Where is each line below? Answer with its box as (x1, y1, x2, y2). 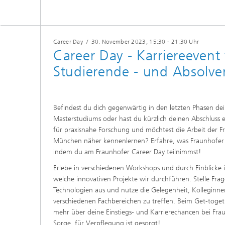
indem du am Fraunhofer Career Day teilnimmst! (53, 148, 201, 157)
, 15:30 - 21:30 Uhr (146, 38, 199, 45)
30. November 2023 (91, 38, 146, 45)
